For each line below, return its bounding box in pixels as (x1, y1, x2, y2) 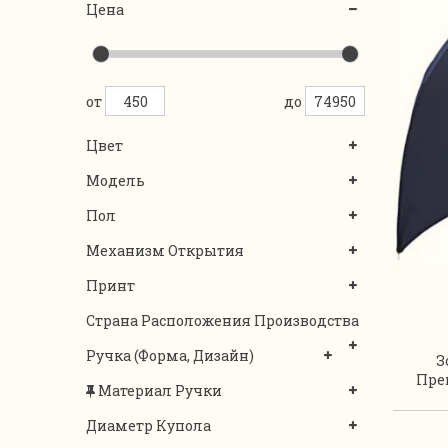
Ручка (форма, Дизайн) (86, 346, 254, 365)
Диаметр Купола (86, 416, 211, 435)
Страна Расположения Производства (86, 311, 359, 330)
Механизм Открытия (86, 241, 244, 260)
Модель (86, 171, 145, 190)
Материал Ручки (98, 381, 222, 400)
